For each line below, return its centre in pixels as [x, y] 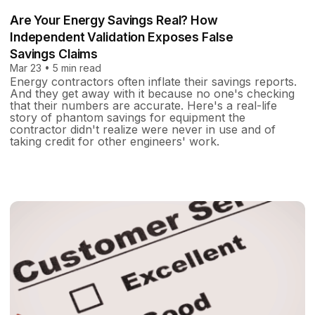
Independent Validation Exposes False [122, 37]
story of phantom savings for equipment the [128, 118]
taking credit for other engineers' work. [115, 142]
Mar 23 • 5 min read [56, 68]
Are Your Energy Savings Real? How [114, 20]
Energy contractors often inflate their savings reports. [153, 82]
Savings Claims [54, 54]
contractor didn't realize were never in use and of [143, 130]
